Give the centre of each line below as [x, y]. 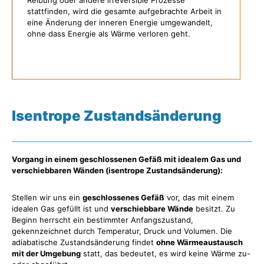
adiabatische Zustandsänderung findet [84, 242]
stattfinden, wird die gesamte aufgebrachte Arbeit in [124, 11]
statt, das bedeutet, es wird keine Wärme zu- [166, 253]
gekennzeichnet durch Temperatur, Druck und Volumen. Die [122, 231]
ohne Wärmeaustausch [199, 242]
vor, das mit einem [199, 197]
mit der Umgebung [46, 253]
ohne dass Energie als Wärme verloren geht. [109, 34]
